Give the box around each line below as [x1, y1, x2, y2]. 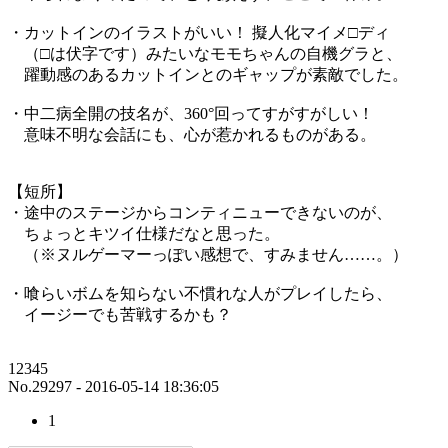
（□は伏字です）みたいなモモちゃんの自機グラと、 [8, 44, 402, 62]
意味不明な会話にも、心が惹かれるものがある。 [8, 125, 376, 143]
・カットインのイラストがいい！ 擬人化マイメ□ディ [8, 23, 390, 41]
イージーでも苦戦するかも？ [8, 305, 232, 323]
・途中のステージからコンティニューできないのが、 [8, 203, 392, 221]
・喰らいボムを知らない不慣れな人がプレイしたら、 [8, 284, 392, 302]
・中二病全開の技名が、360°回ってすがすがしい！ [8, 104, 374, 122]
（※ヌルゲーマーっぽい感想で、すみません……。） [8, 245, 408, 263]
